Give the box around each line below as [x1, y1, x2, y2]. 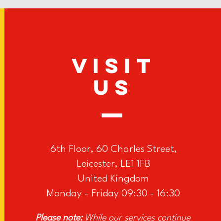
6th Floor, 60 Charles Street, [50, 145, 177, 154]
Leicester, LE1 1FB [76, 159, 151, 169]
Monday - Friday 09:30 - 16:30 [47, 189, 181, 199]
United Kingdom [78, 174, 149, 184]
